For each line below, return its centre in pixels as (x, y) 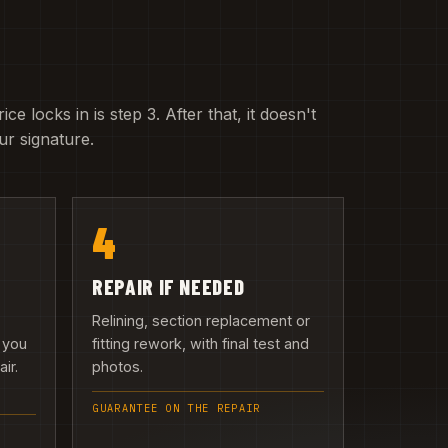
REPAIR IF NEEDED (168, 286)
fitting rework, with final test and (201, 344)
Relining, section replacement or (201, 321)
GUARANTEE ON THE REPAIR (176, 408)
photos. (118, 367)
